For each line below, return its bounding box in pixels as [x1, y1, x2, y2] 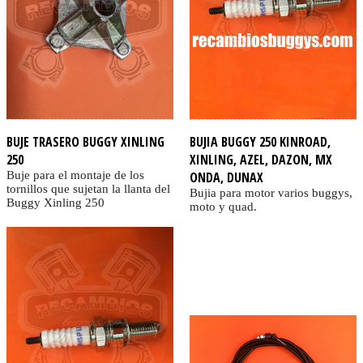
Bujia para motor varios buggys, [189, 186, 352, 200]
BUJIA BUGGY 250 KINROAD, [189, 133, 331, 152]
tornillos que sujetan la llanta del [6, 182, 170, 196]
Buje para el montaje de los [6, 169, 144, 182]
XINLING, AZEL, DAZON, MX [189, 151, 332, 169]
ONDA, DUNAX [189, 169, 263, 187]
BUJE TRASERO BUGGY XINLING [6, 133, 164, 152]
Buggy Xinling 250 [6, 196, 105, 210]
